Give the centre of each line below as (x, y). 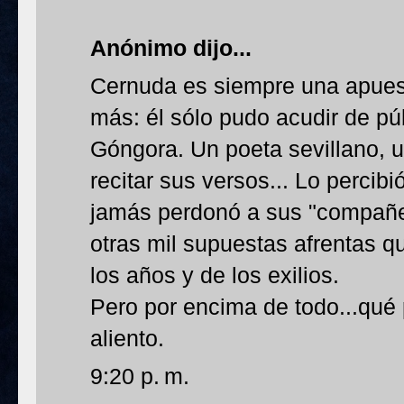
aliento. (127, 338)
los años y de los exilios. (215, 275)
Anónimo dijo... (171, 48)
